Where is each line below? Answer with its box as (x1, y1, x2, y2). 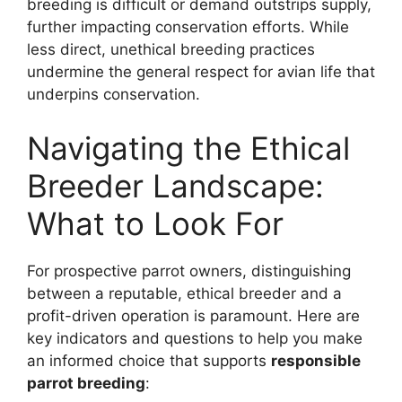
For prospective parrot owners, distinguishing (27, 261, 351, 280)
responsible (271, 351, 361, 370)
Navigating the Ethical (27, 128, 350, 167)
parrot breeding (27, 373, 145, 392)
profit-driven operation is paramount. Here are (27, 306, 360, 325)
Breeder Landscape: (27, 166, 324, 205)
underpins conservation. (27, 85, 200, 104)
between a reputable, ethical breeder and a (27, 284, 342, 302)
